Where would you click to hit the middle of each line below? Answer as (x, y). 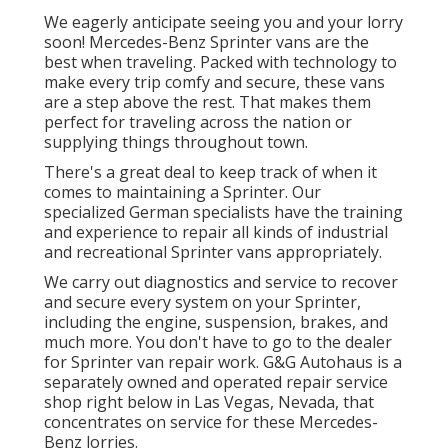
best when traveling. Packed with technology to (220, 62)
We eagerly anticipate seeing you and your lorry (223, 22)
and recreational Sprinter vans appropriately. (213, 252)
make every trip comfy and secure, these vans (214, 82)
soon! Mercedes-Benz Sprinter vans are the (206, 42)
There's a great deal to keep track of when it (210, 172)
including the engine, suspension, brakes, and (216, 322)
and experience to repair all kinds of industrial (216, 232)
